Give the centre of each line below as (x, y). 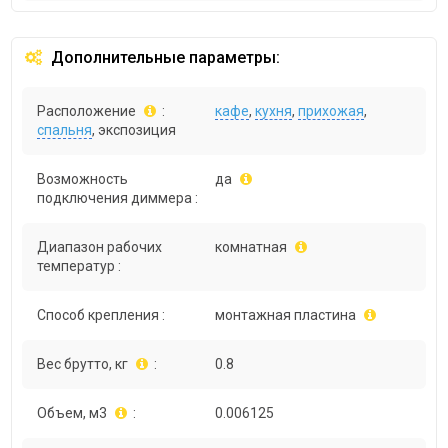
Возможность (83, 179)
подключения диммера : (118, 198)
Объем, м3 (72, 413)
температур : (79, 266)
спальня (65, 130)
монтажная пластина (286, 315)
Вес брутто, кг (83, 364)
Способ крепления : (101, 315)
